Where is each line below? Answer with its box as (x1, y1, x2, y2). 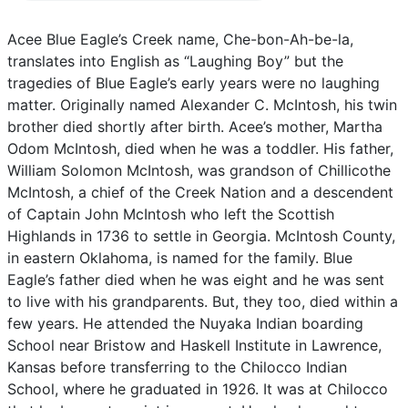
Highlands (7, 227, 80, 245)
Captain (26, 205, 85, 223)
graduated (130, 380, 206, 398)
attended (107, 314, 173, 332)
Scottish (278, 205, 334, 223)
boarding (301, 314, 363, 332)
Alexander (180, 96, 254, 114)
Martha (333, 117, 382, 136)
